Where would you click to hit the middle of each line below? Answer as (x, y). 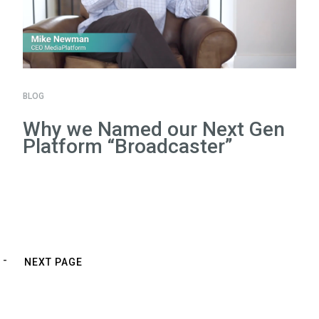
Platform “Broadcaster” (128, 147)
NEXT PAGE (53, 262)
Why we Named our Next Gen (154, 130)
